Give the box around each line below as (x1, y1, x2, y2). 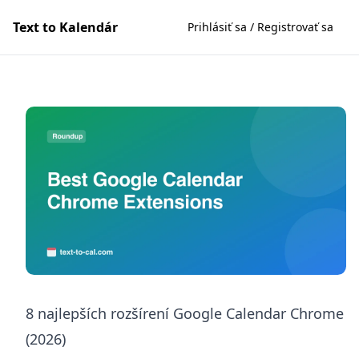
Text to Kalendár (13, 18, 118, 36)
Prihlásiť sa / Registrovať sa (188, 19, 333, 34)
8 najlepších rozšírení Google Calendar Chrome (26, 303, 344, 323)
